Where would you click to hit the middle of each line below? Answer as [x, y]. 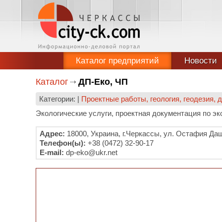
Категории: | [60, 99]
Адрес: [52, 134]
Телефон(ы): [63, 143]
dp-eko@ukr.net [91, 152]
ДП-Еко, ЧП [103, 82]
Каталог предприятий [117, 61]
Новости [201, 61]
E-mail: [52, 152]
